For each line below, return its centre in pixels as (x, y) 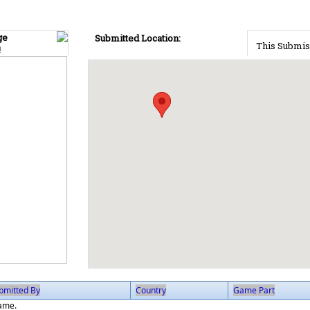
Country (151, 290)
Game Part (254, 290)
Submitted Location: (138, 38)
